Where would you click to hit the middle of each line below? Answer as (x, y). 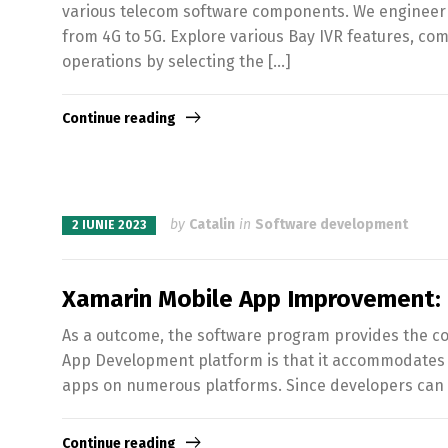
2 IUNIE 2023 (109, 224)
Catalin (212, 224)
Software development (331, 224)
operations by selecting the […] (176, 61)
